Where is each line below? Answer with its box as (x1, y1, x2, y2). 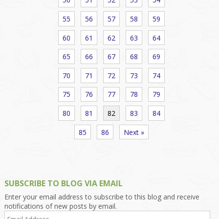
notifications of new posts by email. (4, 201, 117, 211)
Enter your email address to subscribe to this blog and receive (4, 192, 199, 202)
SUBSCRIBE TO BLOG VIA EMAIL (4, 178, 123, 189)
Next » (123, 127, 144, 137)
